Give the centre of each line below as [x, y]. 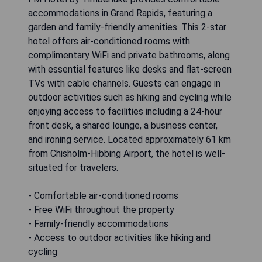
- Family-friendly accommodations [98, 224]
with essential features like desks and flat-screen [130, 70]
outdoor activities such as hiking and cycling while [130, 98]
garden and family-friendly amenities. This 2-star [127, 27]
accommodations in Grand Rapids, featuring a [120, 13]
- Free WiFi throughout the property [101, 210]
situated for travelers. [73, 168]
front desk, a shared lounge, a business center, [123, 126]
